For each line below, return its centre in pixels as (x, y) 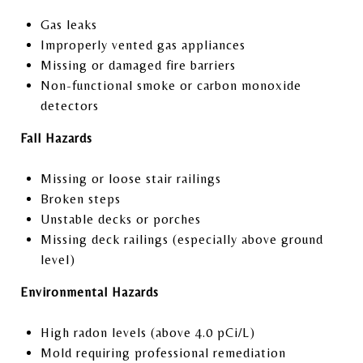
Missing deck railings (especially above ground (181, 239)
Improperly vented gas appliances (143, 45)
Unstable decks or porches (120, 219)
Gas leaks (68, 24)
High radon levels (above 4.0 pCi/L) (147, 332)
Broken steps (80, 199)
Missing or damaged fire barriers (138, 65)
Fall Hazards (56, 138)
